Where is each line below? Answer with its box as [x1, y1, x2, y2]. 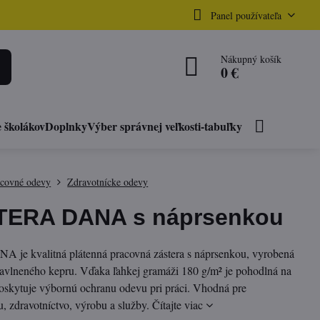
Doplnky [45, 118, 88, 134]
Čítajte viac [152, 297, 204, 312]
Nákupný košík [221, 52, 282, 66]
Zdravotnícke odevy [67, 175, 149, 189]
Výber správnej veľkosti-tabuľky [87, 118, 243, 134]
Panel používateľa [210, 8, 281, 22]
